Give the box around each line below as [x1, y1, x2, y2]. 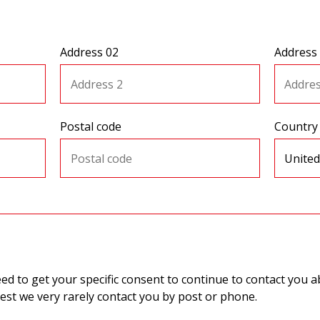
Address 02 [60, 44, 119, 60]
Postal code [60, 119, 122, 134]
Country [274, 119, 318, 134]
